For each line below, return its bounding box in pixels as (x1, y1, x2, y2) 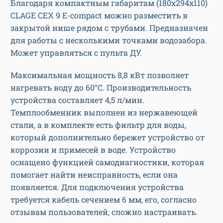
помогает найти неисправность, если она (10, 169, 178, 180)
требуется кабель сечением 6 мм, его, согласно (10, 194, 197, 205)
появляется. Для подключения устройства (10, 182, 184, 193)
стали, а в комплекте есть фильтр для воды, (10, 119, 186, 130)
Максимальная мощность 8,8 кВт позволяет (10, 70, 189, 81)
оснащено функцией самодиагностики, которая (10, 157, 204, 168)
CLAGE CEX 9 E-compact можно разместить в (10, 10, 188, 21)
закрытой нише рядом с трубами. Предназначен (10, 22, 208, 33)
